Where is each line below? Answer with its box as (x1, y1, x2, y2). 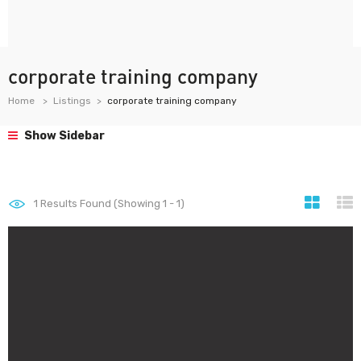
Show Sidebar (22, 129, 105, 143)
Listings (53, 95, 91, 106)
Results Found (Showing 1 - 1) (38, 197, 185, 210)
